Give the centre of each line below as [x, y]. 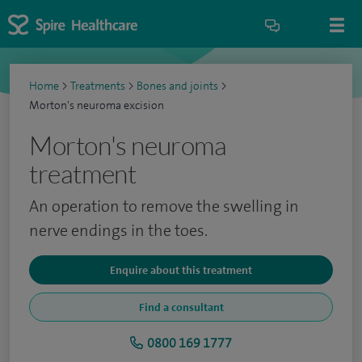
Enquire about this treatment [181, 270]
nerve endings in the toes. [118, 230]
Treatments [98, 86]
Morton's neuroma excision [97, 105]
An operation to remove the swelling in [164, 206]
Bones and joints [177, 86]
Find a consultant [181, 307]
